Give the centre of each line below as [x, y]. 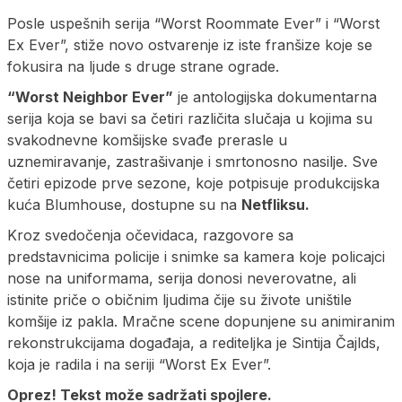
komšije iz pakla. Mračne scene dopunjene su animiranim [201, 321]
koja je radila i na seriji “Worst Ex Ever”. [139, 364]
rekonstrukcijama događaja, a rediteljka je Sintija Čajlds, [194, 342]
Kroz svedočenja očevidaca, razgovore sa [150, 235]
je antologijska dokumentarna [275, 96]
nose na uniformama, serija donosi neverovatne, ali [182, 278]
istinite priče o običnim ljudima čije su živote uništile [179, 299]
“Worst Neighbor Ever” [90, 96]
